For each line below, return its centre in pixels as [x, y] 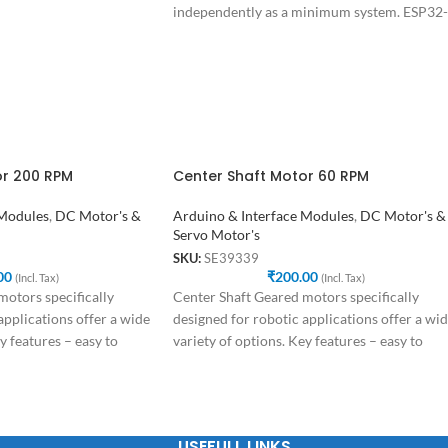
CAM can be [211, 34]
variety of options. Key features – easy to [298, 341]
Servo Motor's [216, 234]
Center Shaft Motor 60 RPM [271, 175]
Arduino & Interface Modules [263, 215]
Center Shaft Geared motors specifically [296, 297]
